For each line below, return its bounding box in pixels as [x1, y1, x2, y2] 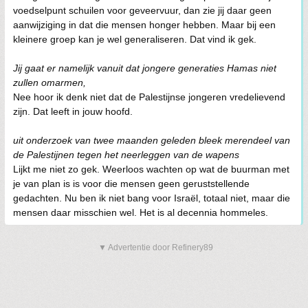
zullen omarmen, [13, 76, 86, 88]
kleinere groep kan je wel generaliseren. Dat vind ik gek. [13, 33, 256, 45]
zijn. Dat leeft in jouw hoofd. [13, 105, 133, 117]
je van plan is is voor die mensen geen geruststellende [13, 177, 250, 189]
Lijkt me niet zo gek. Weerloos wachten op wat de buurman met [13, 163, 289, 175]
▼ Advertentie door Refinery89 [98, 242, 213, 252]
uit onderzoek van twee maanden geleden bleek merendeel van [13, 134, 290, 146]
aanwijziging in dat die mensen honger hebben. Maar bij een [13, 19, 276, 30]
